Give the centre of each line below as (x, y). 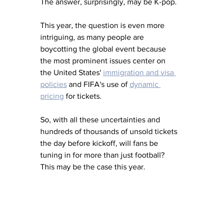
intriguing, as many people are (93, 37)
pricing (52, 96)
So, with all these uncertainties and (101, 119)
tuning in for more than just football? (104, 155)
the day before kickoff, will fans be (100, 143)
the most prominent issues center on (104, 60)
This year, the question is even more (103, 25)
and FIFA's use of (98, 84)
